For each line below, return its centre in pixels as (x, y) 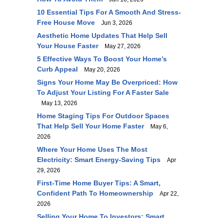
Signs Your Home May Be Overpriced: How (107, 82)
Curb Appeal (57, 69)
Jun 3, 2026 (115, 23)
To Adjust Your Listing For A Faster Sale (103, 92)
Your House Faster (68, 46)
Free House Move (66, 22)
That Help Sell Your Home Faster (91, 126)
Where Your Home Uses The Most (92, 149)
